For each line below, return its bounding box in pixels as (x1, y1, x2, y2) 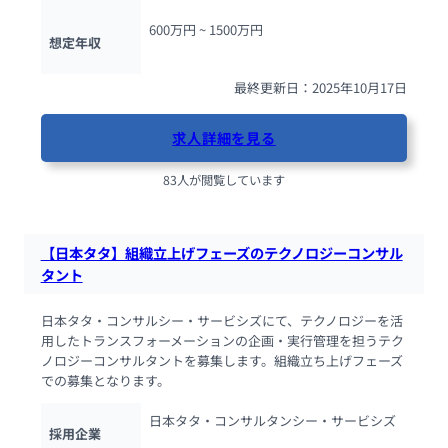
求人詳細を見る (172, 127, 276, 149)
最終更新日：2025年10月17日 (234, 77, 408, 97)
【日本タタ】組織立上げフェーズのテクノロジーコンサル (40, 242, 403, 264)
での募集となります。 (40, 370, 170, 390)
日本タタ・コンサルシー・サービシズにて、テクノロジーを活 (40, 310, 403, 330)
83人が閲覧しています (163, 170, 285, 189)
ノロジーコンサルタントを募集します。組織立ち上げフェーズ (40, 350, 403, 370)
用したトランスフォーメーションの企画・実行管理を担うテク (40, 330, 404, 350)
